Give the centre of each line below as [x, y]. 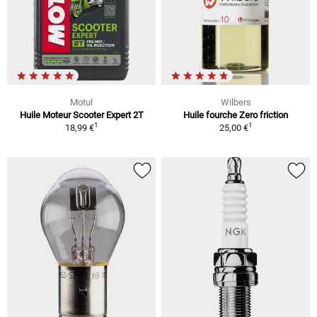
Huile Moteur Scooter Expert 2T [81, 115]
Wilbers [236, 103]
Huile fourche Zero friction [236, 115]
